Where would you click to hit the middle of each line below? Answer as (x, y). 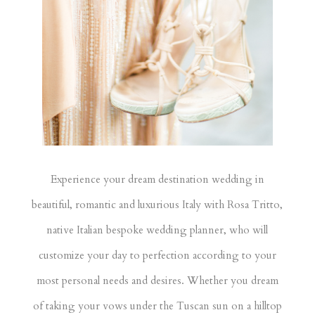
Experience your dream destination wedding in (157, 180)
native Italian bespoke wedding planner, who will (157, 230)
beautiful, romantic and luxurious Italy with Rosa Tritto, (157, 205)
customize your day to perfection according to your (157, 256)
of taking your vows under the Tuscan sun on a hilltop (157, 306)
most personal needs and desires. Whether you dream (157, 281)
